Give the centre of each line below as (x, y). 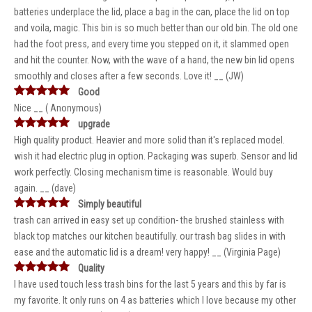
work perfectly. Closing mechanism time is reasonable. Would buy (143, 172)
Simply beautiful (110, 204)
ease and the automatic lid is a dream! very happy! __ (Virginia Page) (147, 252)
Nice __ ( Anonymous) (58, 108)
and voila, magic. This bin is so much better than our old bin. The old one (156, 28)
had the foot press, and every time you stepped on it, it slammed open (151, 44)
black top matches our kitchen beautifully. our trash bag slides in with (150, 236)
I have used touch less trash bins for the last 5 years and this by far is (150, 284)
